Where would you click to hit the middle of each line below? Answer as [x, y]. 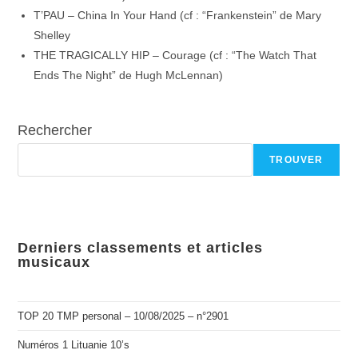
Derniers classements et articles [141, 248]
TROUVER [296, 160]
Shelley [52, 35]
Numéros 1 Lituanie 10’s [74, 345]
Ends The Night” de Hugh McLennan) [129, 75]
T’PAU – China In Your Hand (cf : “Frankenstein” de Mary [178, 15]
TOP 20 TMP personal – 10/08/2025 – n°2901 [123, 316]
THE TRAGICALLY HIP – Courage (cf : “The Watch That [175, 55]
